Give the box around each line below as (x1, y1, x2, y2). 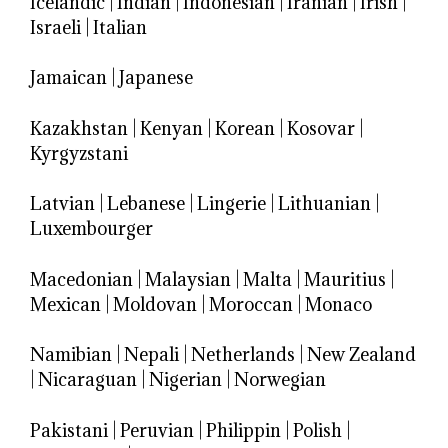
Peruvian (120, 418, 194, 442)
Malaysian (145, 267, 231, 291)
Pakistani (30, 418, 108, 442)
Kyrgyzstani (30, 141, 128, 165)
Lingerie (197, 192, 266, 216)
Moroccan (209, 292, 293, 316)
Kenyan (140, 116, 203, 140)
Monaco (305, 292, 372, 316)
